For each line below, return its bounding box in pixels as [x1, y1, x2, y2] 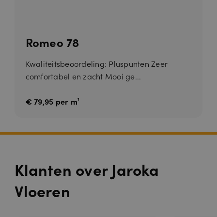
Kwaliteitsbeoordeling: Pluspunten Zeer [25, 58, 168, 69]
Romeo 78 [25, 34, 79, 50]
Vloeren [15, 179, 70, 201]
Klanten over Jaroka [15, 158, 159, 180]
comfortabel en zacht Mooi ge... [25, 71, 141, 82]
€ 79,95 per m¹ [25, 96, 79, 107]
